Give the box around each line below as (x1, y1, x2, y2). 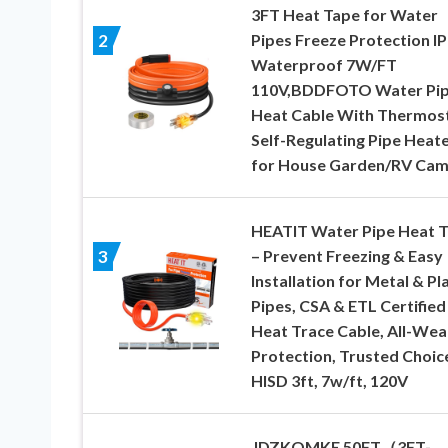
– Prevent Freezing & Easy (250, 245, 443, 265)
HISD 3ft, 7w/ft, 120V (250, 370, 408, 390)
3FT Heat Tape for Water (250, 4, 438, 24)
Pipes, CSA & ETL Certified (250, 295, 446, 315)
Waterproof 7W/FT (250, 54, 397, 74)
